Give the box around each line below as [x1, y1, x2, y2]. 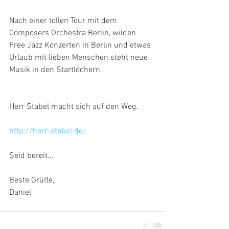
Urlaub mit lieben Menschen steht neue [9, 53, 150, 63]
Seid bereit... [9, 151, 54, 162]
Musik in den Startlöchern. [9, 65, 102, 76]
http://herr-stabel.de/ [9, 126, 86, 137]
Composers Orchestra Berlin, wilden [9, 28, 138, 39]
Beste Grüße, [9, 175, 54, 186]
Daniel [9, 188, 31, 198]
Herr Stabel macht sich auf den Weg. [9, 102, 138, 112]
